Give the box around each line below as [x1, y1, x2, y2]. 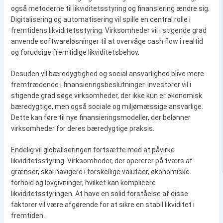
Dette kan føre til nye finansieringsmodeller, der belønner [10, 113, 191, 121]
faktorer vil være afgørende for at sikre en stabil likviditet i [10, 201, 195, 209]
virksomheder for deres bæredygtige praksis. [10, 124, 154, 132]
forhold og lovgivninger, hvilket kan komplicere [10, 179, 156, 187]
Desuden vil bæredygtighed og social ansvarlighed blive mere [10, 70, 204, 78]
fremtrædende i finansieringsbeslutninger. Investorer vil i [10, 81, 191, 89]
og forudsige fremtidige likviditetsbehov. [10, 48, 139, 56]
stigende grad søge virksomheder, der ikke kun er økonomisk [10, 92, 202, 100]
